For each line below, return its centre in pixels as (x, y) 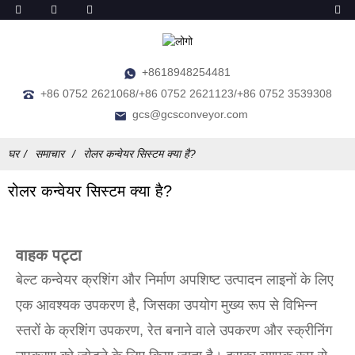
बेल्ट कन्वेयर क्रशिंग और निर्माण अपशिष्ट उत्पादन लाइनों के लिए (175, 280)
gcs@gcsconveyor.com (190, 115)
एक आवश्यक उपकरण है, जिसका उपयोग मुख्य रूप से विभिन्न (166, 305)
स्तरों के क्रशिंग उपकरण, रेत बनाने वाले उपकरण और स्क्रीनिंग (174, 331)
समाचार (50, 154)
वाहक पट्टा (49, 256)
